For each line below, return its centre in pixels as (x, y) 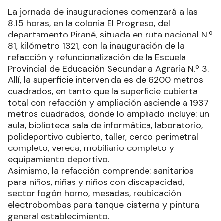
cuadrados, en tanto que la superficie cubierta (103, 91)
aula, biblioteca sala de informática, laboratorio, (105, 125)
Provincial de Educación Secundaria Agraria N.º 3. (110, 68)
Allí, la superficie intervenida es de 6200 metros (106, 80)
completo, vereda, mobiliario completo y (91, 148)
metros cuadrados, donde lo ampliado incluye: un (109, 114)
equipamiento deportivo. (60, 159)
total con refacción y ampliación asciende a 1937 (108, 102)
